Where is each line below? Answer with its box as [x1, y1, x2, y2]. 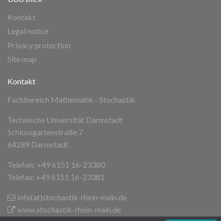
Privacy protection [7, 40, 71, 50]
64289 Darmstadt [7, 139, 68, 149]
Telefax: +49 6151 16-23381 [7, 172, 105, 182]
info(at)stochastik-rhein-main [17, 192, 117, 202]
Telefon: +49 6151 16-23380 [7, 159, 105, 169]
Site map [7, 54, 37, 64]
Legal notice [7, 26, 48, 36]
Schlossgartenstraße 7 [7, 127, 83, 137]
